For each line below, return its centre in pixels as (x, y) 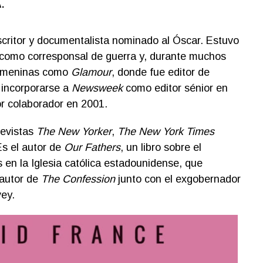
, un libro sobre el (161, 148)
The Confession (78, 179)
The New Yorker (74, 132)
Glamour (91, 73)
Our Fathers (92, 148)
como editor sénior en (175, 88)
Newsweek (97, 88)
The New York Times (166, 132)
